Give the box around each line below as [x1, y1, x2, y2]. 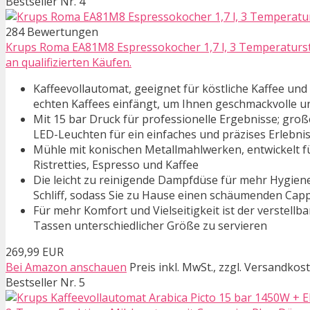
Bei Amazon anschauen [6, 259, 127, 275]
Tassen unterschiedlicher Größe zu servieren [33, 218, 267, 234]
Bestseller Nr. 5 [6, 275, 85, 291]
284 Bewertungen [6, 24, 98, 40]
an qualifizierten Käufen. [6, 55, 131, 71]
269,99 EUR [6, 244, 64, 260]
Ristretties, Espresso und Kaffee [33, 157, 199, 173]
